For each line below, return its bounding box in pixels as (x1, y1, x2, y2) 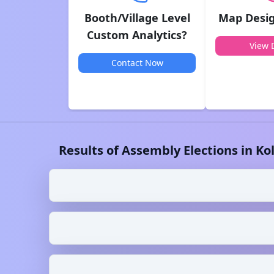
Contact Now (111, 57, 163, 68)
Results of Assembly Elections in (59, 142, 256, 158)
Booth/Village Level (84, 10, 190, 25)
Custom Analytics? (87, 28, 187, 42)
